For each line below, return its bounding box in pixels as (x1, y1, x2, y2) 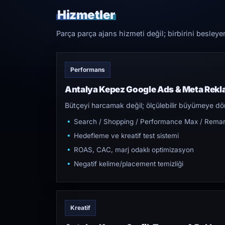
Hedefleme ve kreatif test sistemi (74, 132, 179, 140)
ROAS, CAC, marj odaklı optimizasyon (74, 146, 194, 154)
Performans (70, 66, 105, 73)
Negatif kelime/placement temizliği (74, 160, 183, 168)
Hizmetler (57, 8, 115, 22)
